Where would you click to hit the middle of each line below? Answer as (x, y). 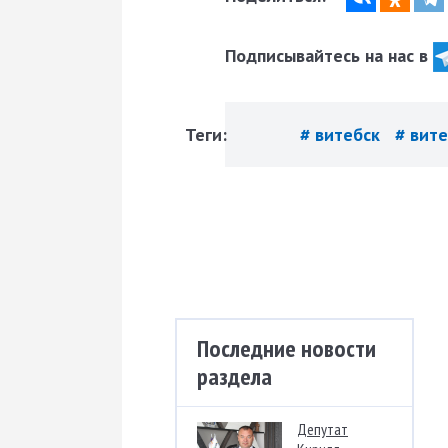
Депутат (322, 429)
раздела (234, 377)
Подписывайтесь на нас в (329, 55)
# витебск (342, 135)
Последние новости (286, 349)
